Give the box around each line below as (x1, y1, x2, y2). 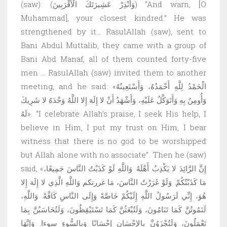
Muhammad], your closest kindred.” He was (21, 12, 206, 23)
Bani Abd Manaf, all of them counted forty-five (21, 53, 206, 64)
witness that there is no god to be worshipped (21, 135, 206, 146)
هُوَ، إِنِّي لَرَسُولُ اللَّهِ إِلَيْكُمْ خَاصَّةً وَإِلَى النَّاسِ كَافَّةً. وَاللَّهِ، (21, 190, 206, 201)
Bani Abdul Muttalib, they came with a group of (21, 40, 206, 50)
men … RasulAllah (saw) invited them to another (21, 67, 206, 78)
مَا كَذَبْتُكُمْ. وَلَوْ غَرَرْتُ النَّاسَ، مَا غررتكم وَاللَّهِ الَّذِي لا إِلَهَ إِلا (21, 176, 206, 187)
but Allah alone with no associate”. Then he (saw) (21, 149, 206, 160)
